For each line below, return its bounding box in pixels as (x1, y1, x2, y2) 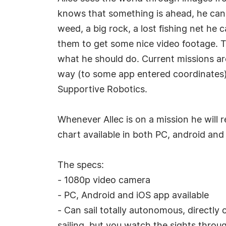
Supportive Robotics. (58, 85, 147, 94)
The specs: (58, 161, 104, 170)
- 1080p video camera (58, 176, 150, 185)
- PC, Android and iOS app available (58, 191, 209, 200)
